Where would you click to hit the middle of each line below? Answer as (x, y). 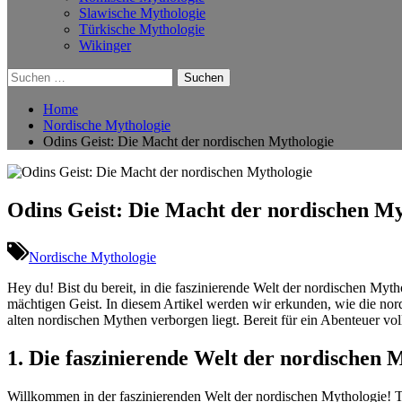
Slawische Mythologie (142, 13)
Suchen (27, 75)
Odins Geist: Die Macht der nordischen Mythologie (188, 141)
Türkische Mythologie (142, 29)
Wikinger (105, 45)
